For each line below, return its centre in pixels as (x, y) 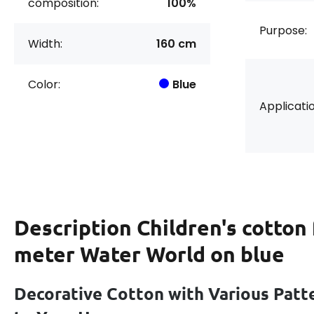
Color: (44, 84)
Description (75, 227)
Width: (45, 44)
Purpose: (283, 30)
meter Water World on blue (149, 254)
